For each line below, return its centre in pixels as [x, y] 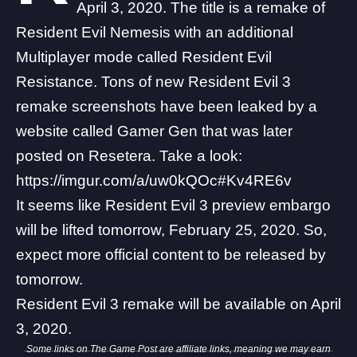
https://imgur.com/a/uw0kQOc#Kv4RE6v [154, 180]
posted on [52, 155]
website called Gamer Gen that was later [154, 131]
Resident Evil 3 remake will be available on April [178, 304]
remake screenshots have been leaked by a [167, 106]
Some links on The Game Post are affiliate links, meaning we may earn [178, 349]
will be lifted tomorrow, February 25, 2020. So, [171, 229]
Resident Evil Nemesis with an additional [155, 32]
